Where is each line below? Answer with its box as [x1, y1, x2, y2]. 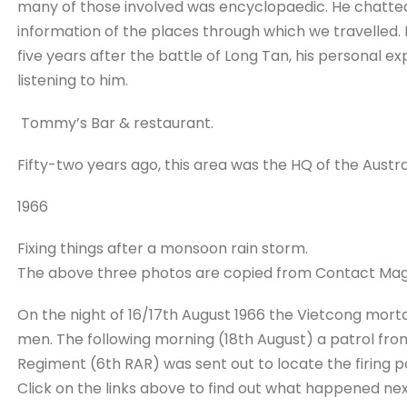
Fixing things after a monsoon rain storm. [16, 238, 308, 260]
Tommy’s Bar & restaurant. [16, 112, 213, 134]
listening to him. [16, 70, 128, 92]
